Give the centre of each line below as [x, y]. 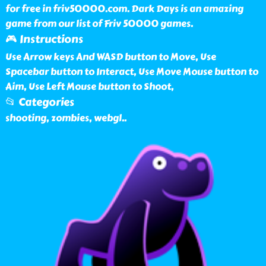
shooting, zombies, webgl [63, 118]
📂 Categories [39, 102]
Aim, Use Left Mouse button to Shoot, [89, 86]
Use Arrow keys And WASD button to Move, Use [110, 57]
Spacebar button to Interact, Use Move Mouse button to [132, 72]
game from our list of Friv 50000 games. [99, 23]
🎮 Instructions [44, 39]
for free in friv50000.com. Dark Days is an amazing [124, 9]
